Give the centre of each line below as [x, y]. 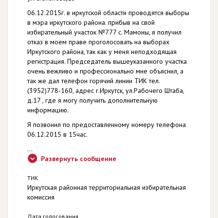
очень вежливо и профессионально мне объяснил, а [105, 71]
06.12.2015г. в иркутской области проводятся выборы [108, 13]
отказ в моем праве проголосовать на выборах [98, 42]
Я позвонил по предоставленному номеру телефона [107, 125]
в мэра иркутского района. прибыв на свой [91, 22]
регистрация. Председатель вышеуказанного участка [107, 61]
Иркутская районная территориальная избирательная [107, 187]
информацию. [48, 110]
